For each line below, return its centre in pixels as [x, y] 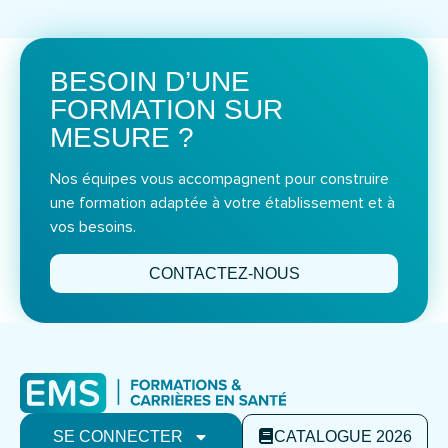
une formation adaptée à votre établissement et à [222, 203]
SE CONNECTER [118, 436]
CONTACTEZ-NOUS [224, 273]
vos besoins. [93, 227]
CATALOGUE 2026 [343, 436]
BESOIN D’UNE [150, 82]
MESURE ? [122, 138]
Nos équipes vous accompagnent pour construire [219, 179]
